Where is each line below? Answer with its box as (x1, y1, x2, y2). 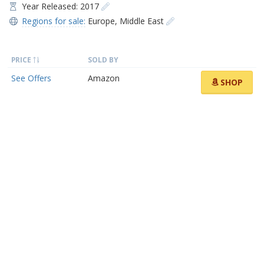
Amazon (88, 72, 120, 84)
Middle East (119, 15, 164, 27)
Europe (87, 15, 115, 27)
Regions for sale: (21, 15, 85, 27)
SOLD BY (88, 54, 118, 64)
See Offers (11, 72, 51, 84)
